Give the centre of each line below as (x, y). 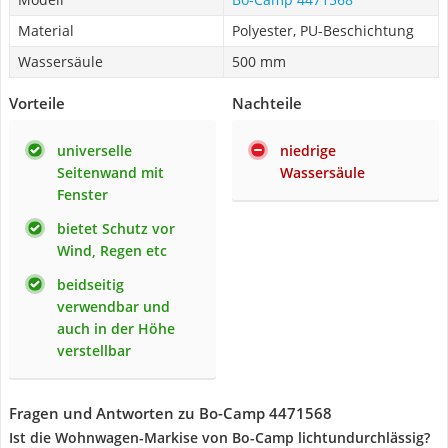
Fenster (82, 194)
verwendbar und (113, 306)
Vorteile (37, 103)
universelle (94, 150)
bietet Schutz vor (116, 228)
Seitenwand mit (110, 172)
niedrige (308, 150)
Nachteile (267, 103)
